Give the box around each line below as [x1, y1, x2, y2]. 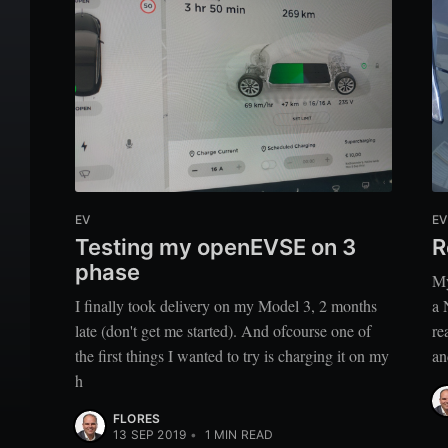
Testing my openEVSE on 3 [75, 233, 356, 260]
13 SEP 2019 [113, 427, 187, 443]
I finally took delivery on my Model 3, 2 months [75, 295, 377, 317]
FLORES [113, 411, 161, 427]
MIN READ [210, 427, 274, 443]
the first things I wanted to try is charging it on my [75, 345, 389, 367]
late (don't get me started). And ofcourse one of [75, 320, 371, 342]
